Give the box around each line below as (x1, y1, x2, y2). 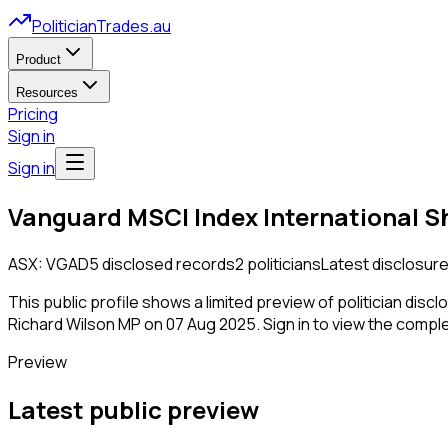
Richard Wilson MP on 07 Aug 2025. (8, 312, 260, 335)
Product (16, 52, 61, 67)
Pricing (8, 103, 58, 125)
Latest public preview (8, 392, 259, 426)
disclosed (99, 252, 173, 275)
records (176, 252, 235, 275)
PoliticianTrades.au (32, 15, 171, 37)
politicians (247, 252, 321, 275)
